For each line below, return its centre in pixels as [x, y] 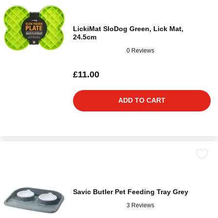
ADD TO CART [142, 100]
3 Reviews [140, 205]
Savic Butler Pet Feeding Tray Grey [131, 192]
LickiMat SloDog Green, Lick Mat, [128, 29]
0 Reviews [140, 50]
